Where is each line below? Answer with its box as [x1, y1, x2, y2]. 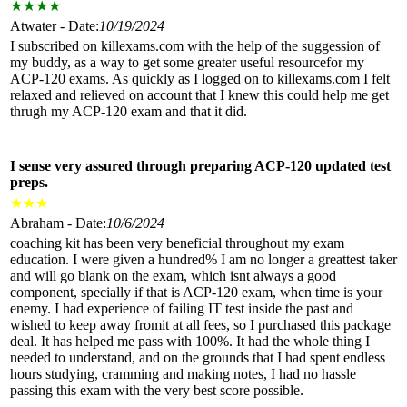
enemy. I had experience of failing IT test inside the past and [10, 300, 353, 316]
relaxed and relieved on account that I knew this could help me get [10, 86, 389, 103]
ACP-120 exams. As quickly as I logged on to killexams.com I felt [10, 70, 390, 86]
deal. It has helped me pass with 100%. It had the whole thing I [10, 333, 370, 349]
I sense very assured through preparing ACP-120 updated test [10, 157, 391, 174]
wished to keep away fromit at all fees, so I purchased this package [10, 316, 391, 333]
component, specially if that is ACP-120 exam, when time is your [10, 283, 382, 300]
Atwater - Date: [10, 17, 99, 34]
